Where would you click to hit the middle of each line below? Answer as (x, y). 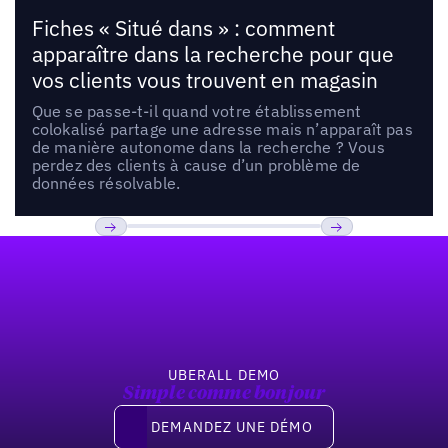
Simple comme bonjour (224, 394)
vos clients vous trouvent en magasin (204, 80)
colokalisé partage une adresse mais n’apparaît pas (222, 128)
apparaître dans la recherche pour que (212, 54)
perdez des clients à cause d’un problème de (196, 164)
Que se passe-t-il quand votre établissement (196, 110)
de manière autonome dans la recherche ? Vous (208, 146)
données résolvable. (106, 182)
